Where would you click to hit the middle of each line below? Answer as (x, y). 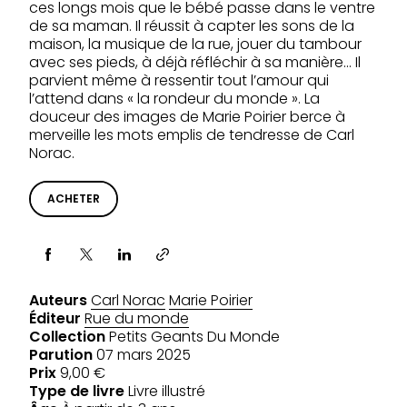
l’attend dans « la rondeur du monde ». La (174, 99)
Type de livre (77, 392)
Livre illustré (167, 392)
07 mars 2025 (142, 355)
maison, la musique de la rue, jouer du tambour (195, 45)
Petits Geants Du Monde (193, 337)
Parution (61, 355)
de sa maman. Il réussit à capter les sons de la (192, 26)
